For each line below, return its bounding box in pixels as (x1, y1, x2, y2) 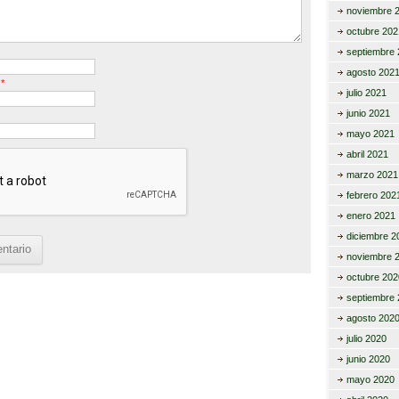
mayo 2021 (346, 128, 395, 139)
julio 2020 (346, 333, 387, 344)
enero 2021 (346, 210, 395, 221)
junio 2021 (346, 108, 390, 118)
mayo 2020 (346, 374, 395, 385)
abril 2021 (346, 149, 388, 159)
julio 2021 (346, 87, 387, 98)
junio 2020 (346, 354, 390, 364)
